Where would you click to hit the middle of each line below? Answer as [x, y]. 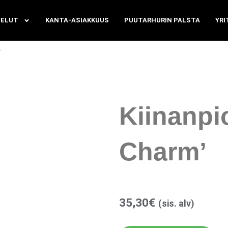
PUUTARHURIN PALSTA [162, 20]
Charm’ [163, 152]
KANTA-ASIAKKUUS [77, 20]
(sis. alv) [177, 203]
